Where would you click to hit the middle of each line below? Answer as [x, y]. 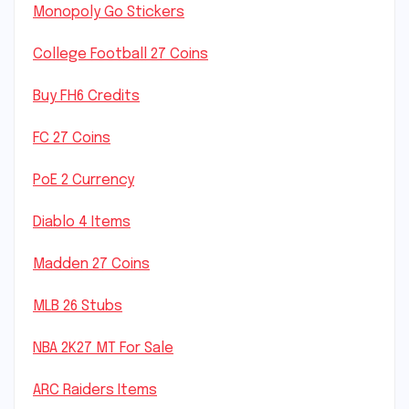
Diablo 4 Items [82, 222]
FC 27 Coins [72, 138]
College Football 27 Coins [121, 54]
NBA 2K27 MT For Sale [103, 348]
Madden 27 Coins [91, 264]
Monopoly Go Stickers [109, 12]
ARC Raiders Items [95, 390]
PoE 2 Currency [84, 180]
